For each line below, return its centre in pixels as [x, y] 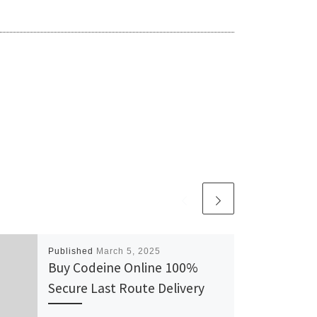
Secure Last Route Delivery [126, 288]
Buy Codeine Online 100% [123, 267]
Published [72, 251]
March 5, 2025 [128, 251]
